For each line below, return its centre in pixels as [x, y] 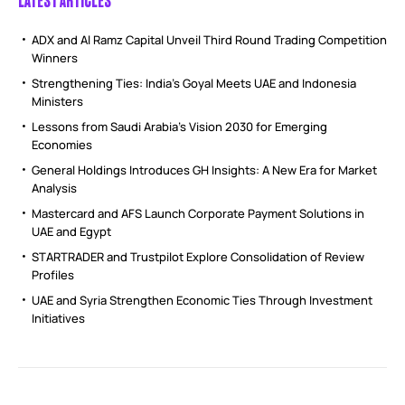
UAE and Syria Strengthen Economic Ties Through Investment [202, 301]
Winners [55, 58]
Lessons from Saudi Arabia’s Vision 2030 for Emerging [179, 127]
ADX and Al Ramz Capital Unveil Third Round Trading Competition [209, 40]
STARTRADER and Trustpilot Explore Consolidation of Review [198, 257]
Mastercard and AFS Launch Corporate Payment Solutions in [198, 214]
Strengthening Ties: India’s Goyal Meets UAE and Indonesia [194, 84]
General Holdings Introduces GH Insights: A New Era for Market [204, 170]
